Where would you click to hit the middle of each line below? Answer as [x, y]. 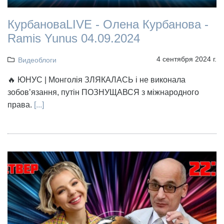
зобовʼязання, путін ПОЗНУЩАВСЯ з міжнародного [103, 92]
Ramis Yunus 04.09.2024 [74, 38]
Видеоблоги [37, 60]
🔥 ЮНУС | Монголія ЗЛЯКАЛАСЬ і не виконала [96, 80]
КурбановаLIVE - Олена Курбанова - [108, 24]
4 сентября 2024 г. [186, 59]
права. [20, 105]
